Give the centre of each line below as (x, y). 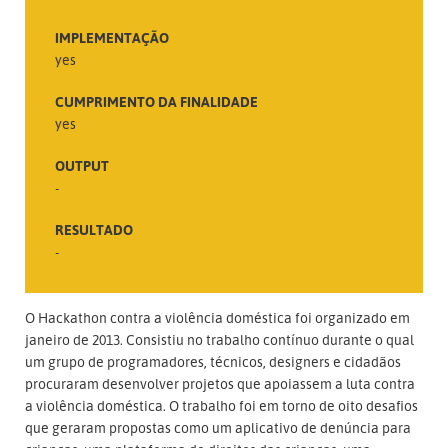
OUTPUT (82, 165)
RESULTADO (94, 229)
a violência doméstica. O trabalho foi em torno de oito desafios (221, 405)
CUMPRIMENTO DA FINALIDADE (156, 101)
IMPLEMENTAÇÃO (112, 37)
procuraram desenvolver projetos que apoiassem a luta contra (220, 383)
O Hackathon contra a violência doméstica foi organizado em (217, 317)
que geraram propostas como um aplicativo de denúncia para (218, 427)
